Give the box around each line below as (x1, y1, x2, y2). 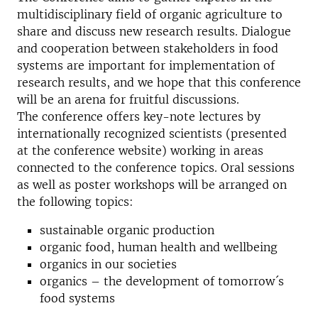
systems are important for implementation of (17, 58, 275, 72)
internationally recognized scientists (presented (17, 126, 287, 141)
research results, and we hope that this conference (17, 75, 301, 89)
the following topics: (17, 194, 133, 209)
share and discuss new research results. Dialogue (17, 24, 291, 38)
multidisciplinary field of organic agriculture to (17, 7, 283, 21)
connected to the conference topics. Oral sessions (17, 160, 295, 175)
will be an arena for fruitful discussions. (17, 92, 239, 106)
